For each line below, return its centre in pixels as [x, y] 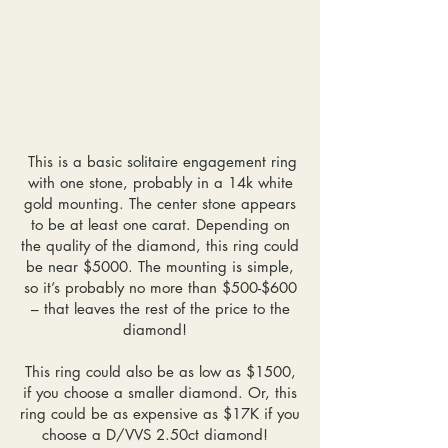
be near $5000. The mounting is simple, [160, 266]
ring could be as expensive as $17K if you [160, 413]
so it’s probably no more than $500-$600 [160, 287]
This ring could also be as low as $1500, [160, 371]
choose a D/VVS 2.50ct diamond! [160, 434]
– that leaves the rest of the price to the [160, 308]
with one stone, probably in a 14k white [160, 182]
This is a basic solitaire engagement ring [160, 161]
